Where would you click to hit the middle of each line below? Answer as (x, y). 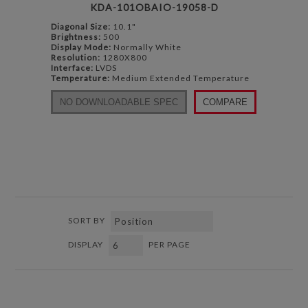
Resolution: (76, 57)
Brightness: (76, 36)
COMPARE (225, 102)
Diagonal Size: (81, 26)
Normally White (146, 47)
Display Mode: (81, 47)
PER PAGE (169, 244)
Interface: (72, 67)
